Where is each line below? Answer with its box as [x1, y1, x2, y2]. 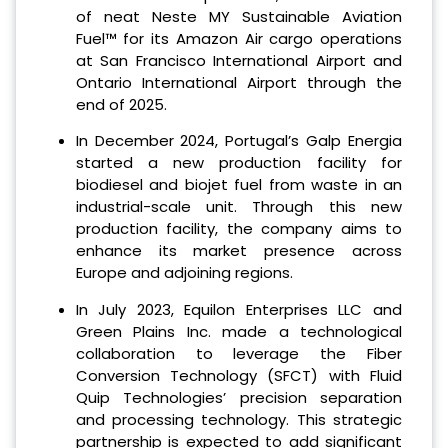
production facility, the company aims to [75, 218, 402, 240]
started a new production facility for [75, 152, 402, 174]
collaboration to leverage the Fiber [75, 343, 402, 365]
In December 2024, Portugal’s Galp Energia [75, 130, 402, 152]
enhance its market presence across [75, 240, 402, 262]
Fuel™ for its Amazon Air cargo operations [75, 27, 402, 49]
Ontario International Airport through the [75, 71, 402, 93]
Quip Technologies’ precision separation [75, 387, 402, 409]
